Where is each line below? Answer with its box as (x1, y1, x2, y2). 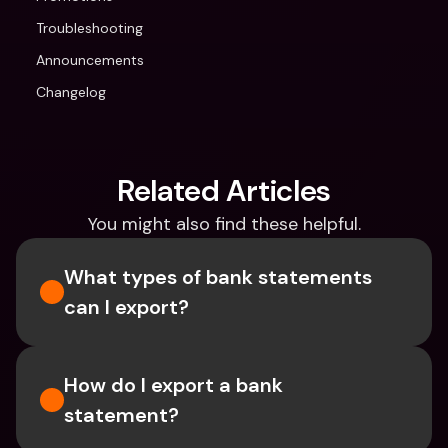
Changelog (36, 83, 106, 101)
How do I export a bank (64, 372, 283, 398)
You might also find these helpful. (87, 212, 361, 236)
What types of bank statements (64, 264, 372, 290)
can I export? (64, 294, 189, 320)
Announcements (36, 51, 144, 69)
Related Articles (116, 171, 332, 210)
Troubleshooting (36, 19, 143, 37)
